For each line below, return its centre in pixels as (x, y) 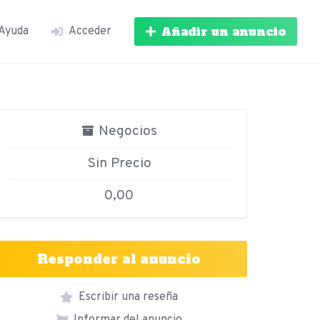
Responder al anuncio (119, 259)
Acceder (90, 31)
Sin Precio (119, 164)
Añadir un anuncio (224, 31)
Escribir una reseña (129, 297)
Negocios (126, 131)
